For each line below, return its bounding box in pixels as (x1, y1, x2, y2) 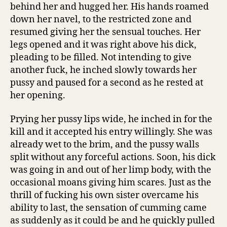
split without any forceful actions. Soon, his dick (10, 152, 216, 164)
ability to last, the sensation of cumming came (10, 202, 207, 214)
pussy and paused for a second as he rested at (10, 77, 203, 89)
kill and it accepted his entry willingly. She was (10, 126, 212, 138)
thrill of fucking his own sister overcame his (10, 190, 199, 202)
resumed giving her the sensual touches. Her (10, 26, 201, 38)
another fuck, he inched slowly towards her (10, 64, 197, 76)
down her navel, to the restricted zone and (10, 13, 192, 25)
